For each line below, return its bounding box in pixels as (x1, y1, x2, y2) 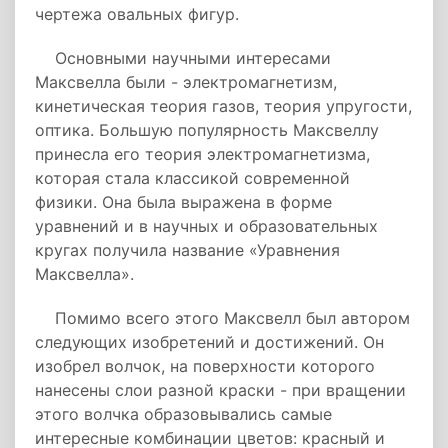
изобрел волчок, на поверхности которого (35, 356, 375, 376)
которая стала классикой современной (35, 168, 350, 188)
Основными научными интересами (35, 48, 331, 68)
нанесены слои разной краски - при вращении (35, 380, 406, 400)
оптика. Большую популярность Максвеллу (35, 120, 379, 140)
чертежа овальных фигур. (35, 4, 239, 24)
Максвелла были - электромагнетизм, (35, 72, 337, 92)
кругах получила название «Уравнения (35, 240, 340, 260)
